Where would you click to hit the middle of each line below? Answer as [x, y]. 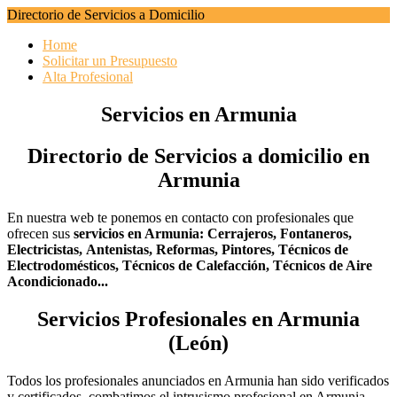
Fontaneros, [316, 233]
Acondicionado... [58, 281]
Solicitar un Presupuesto [110, 61]
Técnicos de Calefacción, [198, 265]
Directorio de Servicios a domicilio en [198, 156]
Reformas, [189, 249]
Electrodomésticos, [65, 265]
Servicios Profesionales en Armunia [198, 319]
